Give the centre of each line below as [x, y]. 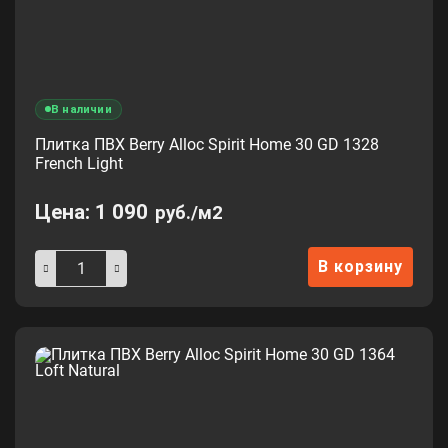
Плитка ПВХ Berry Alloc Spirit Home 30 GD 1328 [207, 144]
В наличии [81, 108]
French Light [79, 163]
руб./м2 [189, 212]
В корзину [360, 266]
